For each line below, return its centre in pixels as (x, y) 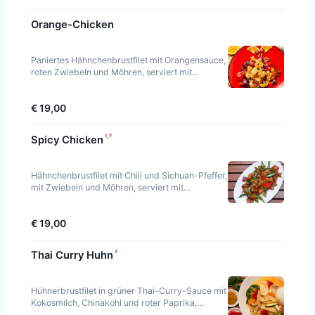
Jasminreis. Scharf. (69, 199)
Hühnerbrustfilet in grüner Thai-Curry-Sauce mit (129, 290)
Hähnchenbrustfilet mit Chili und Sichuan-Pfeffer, (129, 175)
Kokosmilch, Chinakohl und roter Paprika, (114, 302)
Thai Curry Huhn (72, 255)
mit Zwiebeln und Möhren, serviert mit (107, 187)
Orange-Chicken (72, 24)
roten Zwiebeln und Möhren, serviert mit (111, 72)
